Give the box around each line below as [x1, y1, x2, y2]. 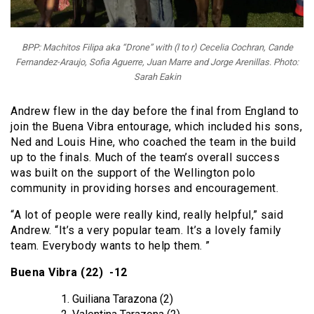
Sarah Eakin [133, 71, 181, 82]
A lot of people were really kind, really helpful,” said [13, 207, 283, 221]
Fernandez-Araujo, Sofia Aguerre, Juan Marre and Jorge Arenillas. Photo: [15, 56, 299, 67]
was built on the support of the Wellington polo [11, 165, 256, 179]
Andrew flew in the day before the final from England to [11, 104, 299, 118]
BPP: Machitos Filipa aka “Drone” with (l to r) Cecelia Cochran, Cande [21, 41, 293, 53]
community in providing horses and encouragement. [11, 181, 278, 195]
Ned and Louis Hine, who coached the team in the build [11, 135, 296, 149]
